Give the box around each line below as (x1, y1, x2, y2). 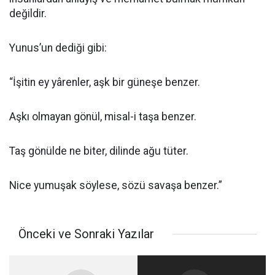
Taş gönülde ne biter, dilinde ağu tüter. (9, 145, 188, 157)
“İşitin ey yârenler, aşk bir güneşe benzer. (9, 76, 200, 88)
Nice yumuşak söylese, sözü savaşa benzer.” (9, 179, 222, 192)
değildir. (9, 7, 47, 20)
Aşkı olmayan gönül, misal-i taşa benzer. (9, 110, 196, 123)
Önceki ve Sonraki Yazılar (18, 227, 154, 241)
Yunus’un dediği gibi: (9, 42, 107, 54)
